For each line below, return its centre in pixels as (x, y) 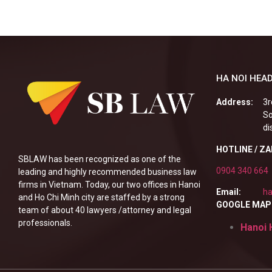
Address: (235, 102)
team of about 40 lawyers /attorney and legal (105, 210)
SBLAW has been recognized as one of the (100, 159)
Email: (229, 192)
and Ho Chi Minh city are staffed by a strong (101, 197)
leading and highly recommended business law (107, 172)
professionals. (45, 223)
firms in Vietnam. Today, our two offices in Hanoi (109, 184)
